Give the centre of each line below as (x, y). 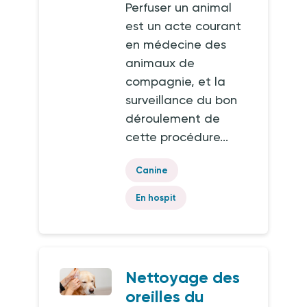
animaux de (160, 63)
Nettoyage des (183, 277)
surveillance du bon (182, 100)
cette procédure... (177, 137)
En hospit (156, 198)
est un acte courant (184, 26)
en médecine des (176, 44)
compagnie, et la (176, 81)
